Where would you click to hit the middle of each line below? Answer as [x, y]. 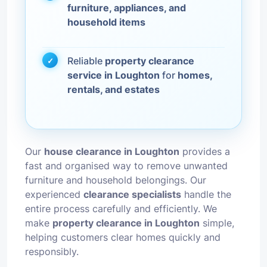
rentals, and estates [114, 89]
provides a [205, 151]
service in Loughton [114, 75]
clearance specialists [132, 194]
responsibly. [52, 252]
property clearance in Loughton [126, 223]
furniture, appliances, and [127, 8]
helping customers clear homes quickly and [123, 237]
